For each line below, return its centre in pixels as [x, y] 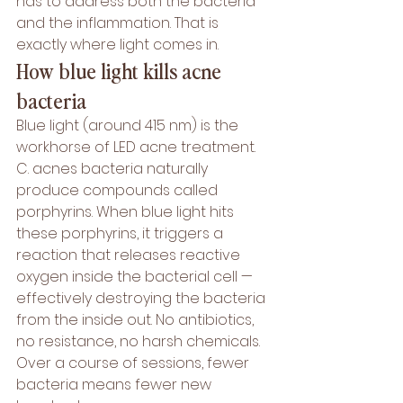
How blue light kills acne [121, 70]
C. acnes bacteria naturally [114, 169]
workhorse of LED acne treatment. [138, 147]
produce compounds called [119, 190]
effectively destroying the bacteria [143, 298]
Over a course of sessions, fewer [134, 363]
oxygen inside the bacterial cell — [136, 277]
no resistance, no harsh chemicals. [140, 341]
